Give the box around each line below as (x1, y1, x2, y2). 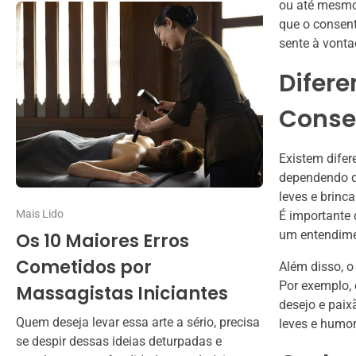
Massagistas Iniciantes (16, 281, 228, 306)
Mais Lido (16, 207, 64, 220)
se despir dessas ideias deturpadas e (16, 333, 222, 349)
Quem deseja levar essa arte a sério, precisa (16, 314, 260, 330)
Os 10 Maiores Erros (16, 228, 189, 253)
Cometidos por (16, 254, 152, 280)
